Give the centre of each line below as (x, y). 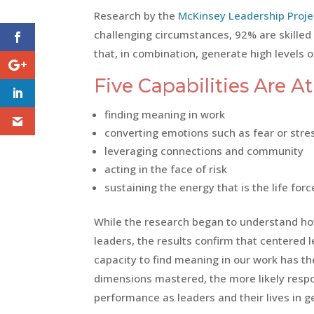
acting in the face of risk (166, 169)
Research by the (136, 15)
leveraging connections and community (204, 151)
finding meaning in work (165, 114)
